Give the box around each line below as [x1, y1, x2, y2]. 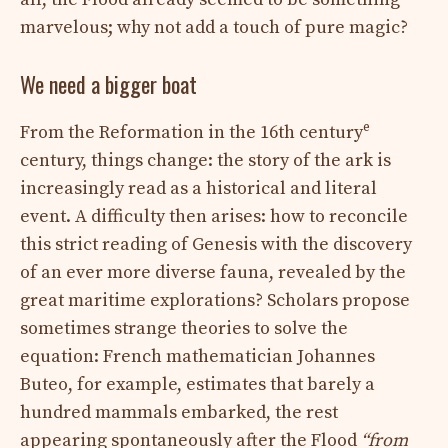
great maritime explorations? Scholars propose [20, 288, 410, 312]
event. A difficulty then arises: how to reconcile [20, 204, 408, 228]
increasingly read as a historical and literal [20, 176, 377, 200]
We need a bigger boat [20, 67, 197, 100]
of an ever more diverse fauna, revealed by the [20, 260, 406, 284]
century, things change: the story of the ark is [20, 148, 391, 172]
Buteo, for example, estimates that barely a [20, 372, 375, 396]
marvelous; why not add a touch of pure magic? [20, 15, 408, 39]
